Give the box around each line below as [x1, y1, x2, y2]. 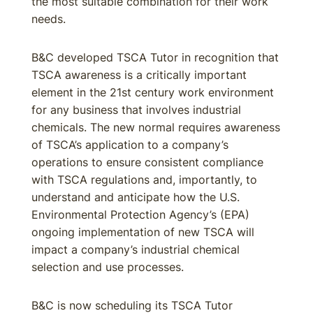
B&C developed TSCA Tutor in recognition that [31, 50, 279, 64]
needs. [31, 12, 66, 26]
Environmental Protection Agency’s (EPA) [31, 208, 249, 221]
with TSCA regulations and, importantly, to [31, 173, 257, 187]
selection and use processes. [31, 260, 184, 274]
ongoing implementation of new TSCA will [31, 225, 254, 239]
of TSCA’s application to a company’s [31, 138, 228, 152]
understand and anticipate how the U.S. [31, 190, 240, 204]
